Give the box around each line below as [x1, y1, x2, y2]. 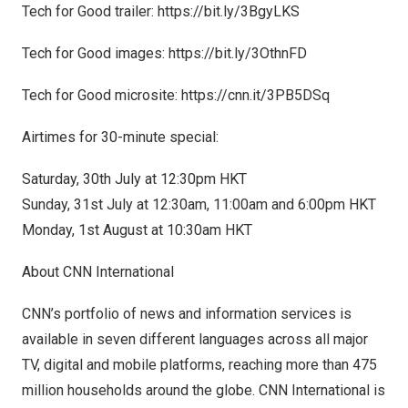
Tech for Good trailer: [22, 3, 158, 20]
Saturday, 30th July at [22, 170, 160, 188]
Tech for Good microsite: [22, 87, 181, 104]
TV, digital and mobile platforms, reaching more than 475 [22, 356, 377, 373]
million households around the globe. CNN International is [22, 382, 385, 399]
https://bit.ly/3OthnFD [168, 45, 307, 62]
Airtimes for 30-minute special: [22, 128, 219, 146]
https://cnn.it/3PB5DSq [181, 87, 330, 104]
